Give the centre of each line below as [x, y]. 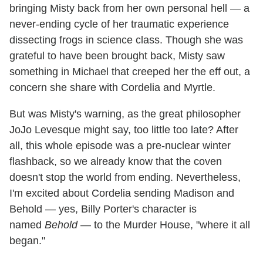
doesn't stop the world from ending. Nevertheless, [125, 178]
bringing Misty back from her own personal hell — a [129, 9]
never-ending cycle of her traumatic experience [119, 24]
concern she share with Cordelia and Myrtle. [112, 88]
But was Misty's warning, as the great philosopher [125, 114]
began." [27, 241]
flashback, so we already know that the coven [116, 162]
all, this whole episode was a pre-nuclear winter [120, 146]
